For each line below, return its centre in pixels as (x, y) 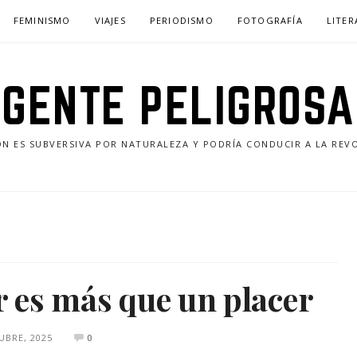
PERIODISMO (181, 20)
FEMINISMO (42, 20)
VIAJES (110, 20)
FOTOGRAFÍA (270, 20)
